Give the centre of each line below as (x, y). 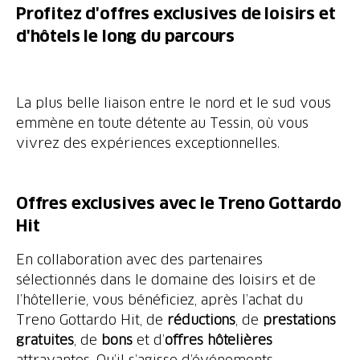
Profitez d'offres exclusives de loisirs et (176, 14)
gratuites (45, 340)
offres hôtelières (219, 340)
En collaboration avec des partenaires (140, 259)
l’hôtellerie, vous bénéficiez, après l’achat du (160, 299)
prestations (300, 319)
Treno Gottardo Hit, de (92, 319)
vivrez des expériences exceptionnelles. (148, 143)
